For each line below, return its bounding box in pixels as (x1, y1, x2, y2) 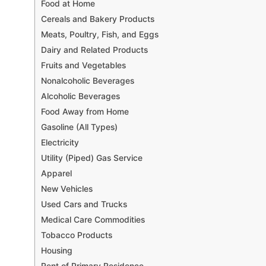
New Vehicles (41, 183, 93, 194)
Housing (41, 245, 72, 255)
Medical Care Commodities (41, 214, 145, 224)
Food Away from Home (41, 106, 129, 116)
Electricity (41, 137, 79, 147)
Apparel (41, 168, 72, 178)
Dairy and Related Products (41, 45, 148, 55)
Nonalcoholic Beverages (41, 75, 134, 85)
